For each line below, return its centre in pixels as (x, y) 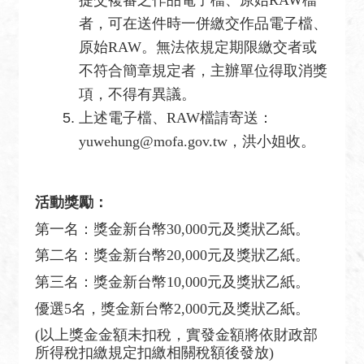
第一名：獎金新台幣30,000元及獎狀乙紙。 (172, 229)
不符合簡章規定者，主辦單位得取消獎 (203, 70)
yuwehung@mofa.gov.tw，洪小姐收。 (197, 141)
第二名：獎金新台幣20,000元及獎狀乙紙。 (172, 256)
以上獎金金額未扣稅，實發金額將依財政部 (179, 335)
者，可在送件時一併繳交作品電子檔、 (203, 23)
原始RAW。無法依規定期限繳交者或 (198, 47)
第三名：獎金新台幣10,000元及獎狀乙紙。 (172, 282)
